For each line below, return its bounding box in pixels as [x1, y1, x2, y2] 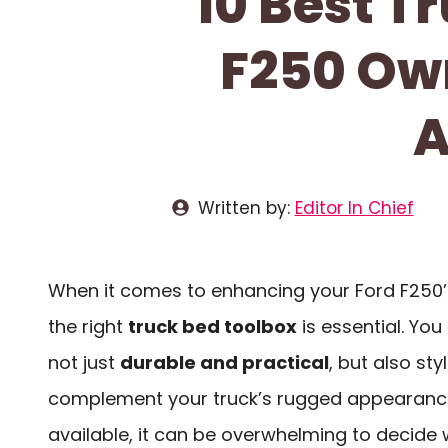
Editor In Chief [294, 195, 414, 220]
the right [48, 313, 128, 339]
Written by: [197, 195, 295, 220]
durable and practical [120, 349, 329, 375]
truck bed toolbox [128, 313, 297, 339]
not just [48, 349, 120, 375]
